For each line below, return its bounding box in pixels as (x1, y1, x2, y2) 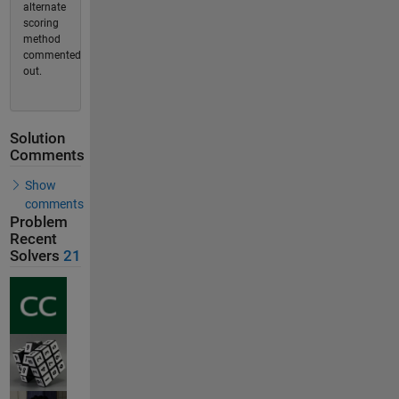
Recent (9, 230, 57, 248)
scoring (22, 17, 59, 29)
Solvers (9, 247, 60, 265)
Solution (9, 130, 65, 147)
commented (22, 49, 81, 61)
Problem (9, 213, 68, 231)
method (22, 33, 61, 45)
